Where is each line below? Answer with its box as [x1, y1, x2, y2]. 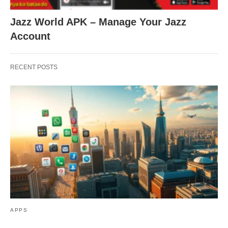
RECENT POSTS [10, 64, 58, 71]
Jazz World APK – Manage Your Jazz [10, 16, 186, 28]
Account [10, 31, 50, 42]
